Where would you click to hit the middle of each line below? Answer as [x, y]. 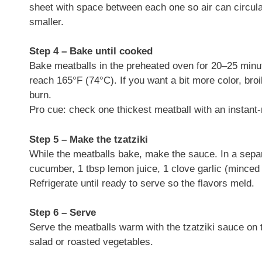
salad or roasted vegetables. [91, 242]
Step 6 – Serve [63, 213]
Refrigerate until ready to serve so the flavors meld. [142, 183]
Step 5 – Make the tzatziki [89, 139]
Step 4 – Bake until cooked [91, 51]
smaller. [46, 22]
